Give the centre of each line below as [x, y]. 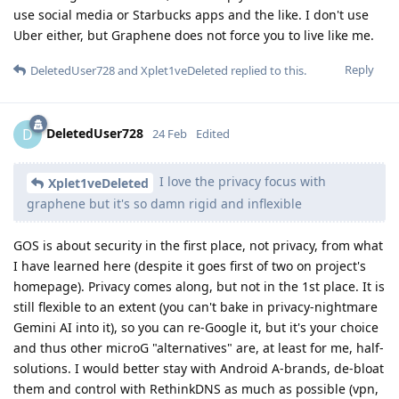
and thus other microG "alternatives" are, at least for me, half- [199, 347]
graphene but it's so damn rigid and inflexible [164, 203]
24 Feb [170, 133]
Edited [213, 133]
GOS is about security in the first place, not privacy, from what [198, 245]
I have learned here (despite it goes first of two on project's [190, 265]
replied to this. [267, 71]
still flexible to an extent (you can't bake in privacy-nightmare [195, 306]
